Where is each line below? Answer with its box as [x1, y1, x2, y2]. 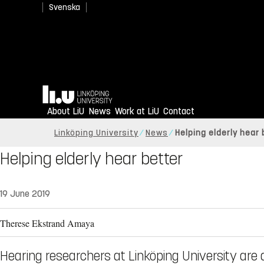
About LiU [47, 105, 84, 117]
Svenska [49, 2, 80, 12]
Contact [163, 105, 194, 117]
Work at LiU [115, 105, 159, 117]
